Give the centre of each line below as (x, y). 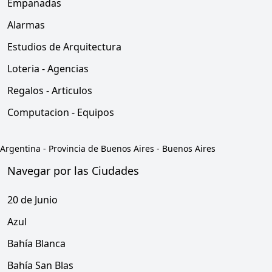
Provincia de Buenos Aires (101, 148)
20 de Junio (32, 200)
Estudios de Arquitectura (64, 47)
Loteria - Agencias (48, 69)
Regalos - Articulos (50, 90)
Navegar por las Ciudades (73, 171)
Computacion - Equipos (61, 112)
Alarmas (26, 25)
